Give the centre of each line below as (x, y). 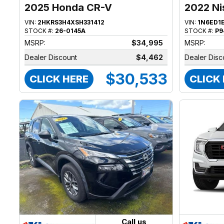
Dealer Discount (51, 57)
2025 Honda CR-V (68, 8)
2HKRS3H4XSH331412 (71, 22)
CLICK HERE (59, 79)
